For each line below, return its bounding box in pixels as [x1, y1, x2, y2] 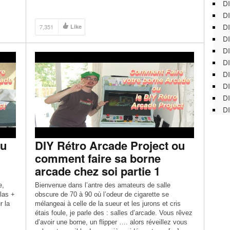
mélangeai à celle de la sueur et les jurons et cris [34, 200, 181, 207]
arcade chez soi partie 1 [34, 163, 160, 179]
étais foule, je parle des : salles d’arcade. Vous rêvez [34, 209, 193, 217]
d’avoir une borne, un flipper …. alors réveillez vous [34, 218, 187, 226]
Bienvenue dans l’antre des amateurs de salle [34, 181, 170, 189]
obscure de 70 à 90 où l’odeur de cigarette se [34, 190, 169, 198]
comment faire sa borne [34, 150, 161, 166]
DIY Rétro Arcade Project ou [34, 137, 185, 154]
